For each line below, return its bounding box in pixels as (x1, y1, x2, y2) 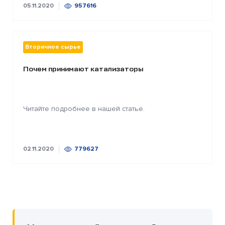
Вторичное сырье (25, 43, 81, 51)
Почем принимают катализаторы (23, 64, 143, 73)
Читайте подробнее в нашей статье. (23, 104, 145, 113)
